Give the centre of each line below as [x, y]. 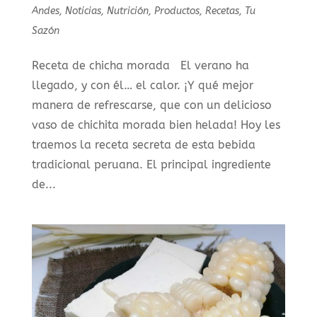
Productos [177, 11]
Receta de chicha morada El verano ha [140, 65]
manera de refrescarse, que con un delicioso [151, 105]
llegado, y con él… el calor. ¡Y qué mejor [142, 85]
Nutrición [127, 11]
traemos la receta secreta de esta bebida [143, 144]
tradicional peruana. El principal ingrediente [151, 164]
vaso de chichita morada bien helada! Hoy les [156, 125]
